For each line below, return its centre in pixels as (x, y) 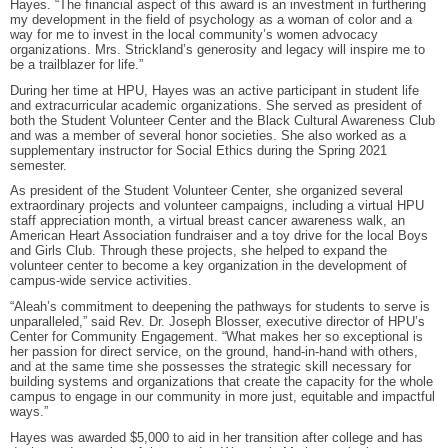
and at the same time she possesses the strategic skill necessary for (210, 366)
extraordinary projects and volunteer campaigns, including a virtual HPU (217, 206)
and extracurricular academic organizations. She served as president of (216, 105)
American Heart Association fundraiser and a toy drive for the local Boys (219, 236)
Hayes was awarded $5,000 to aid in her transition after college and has (216, 437)
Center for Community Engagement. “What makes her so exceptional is (216, 336)
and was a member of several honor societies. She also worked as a (208, 135)
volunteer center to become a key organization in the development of (208, 266)
